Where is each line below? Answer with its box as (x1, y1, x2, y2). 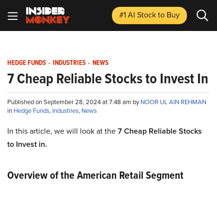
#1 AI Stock (119, 9, 158, 20)
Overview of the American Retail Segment (7, 167, 184, 183)
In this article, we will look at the (7, 125, 118, 137)
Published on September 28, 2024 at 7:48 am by (7, 97, 140, 107)
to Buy (158, 9, 180, 20)
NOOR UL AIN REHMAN (140, 97, 206, 107)
